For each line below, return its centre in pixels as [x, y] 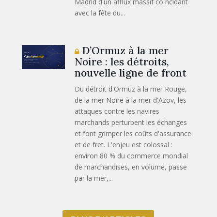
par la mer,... [94, 178]
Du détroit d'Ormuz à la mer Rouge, [131, 89]
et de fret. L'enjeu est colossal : [124, 144]
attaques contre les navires [117, 111]
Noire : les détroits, [122, 62]
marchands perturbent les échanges [131, 122]
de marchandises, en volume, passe [131, 167]
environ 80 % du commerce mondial [132, 155]
